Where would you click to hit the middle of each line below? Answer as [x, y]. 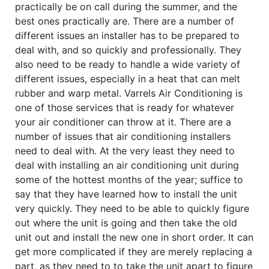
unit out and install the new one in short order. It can [134, 237]
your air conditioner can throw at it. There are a [123, 122]
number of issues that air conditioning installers [123, 137]
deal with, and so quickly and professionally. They [128, 50]
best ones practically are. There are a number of [125, 21]
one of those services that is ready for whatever [125, 108]
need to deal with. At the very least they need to [125, 151]
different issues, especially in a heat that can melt [128, 79]
